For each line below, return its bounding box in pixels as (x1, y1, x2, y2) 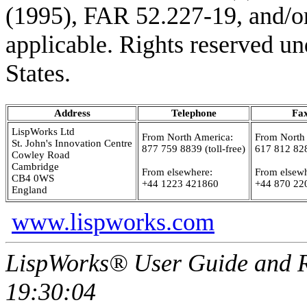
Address (53, 107, 90, 119)
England (12, 184, 47, 195)
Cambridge (12, 160, 59, 172)
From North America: (142, 131, 233, 143)
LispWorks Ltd (12, 125, 75, 137)
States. (5, 59, 71, 87)
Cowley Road (12, 149, 70, 160)
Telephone (171, 107, 217, 119)
